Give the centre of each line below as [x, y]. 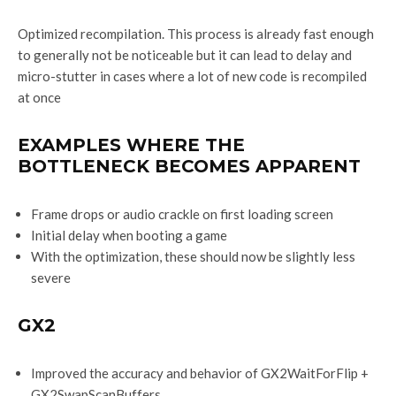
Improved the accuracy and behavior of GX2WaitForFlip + [200, 373]
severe [51, 277]
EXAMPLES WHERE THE [131, 145]
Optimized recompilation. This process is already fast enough [196, 33]
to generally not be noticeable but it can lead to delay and [185, 54]
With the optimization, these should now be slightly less [193, 256]
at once [39, 97]
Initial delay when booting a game [129, 235]
